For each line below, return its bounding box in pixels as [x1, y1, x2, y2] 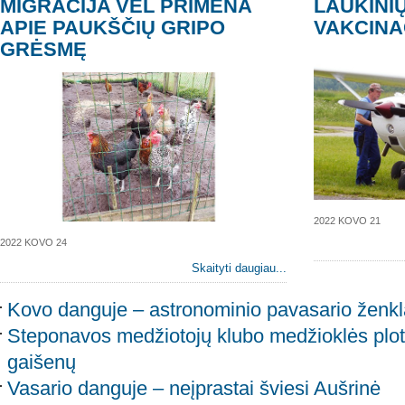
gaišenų [7, 351, 76, 374]
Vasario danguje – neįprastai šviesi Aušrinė [7, 377, 381, 400]
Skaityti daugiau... [191, 261, 287, 276]
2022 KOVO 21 [313, 215, 381, 227]
